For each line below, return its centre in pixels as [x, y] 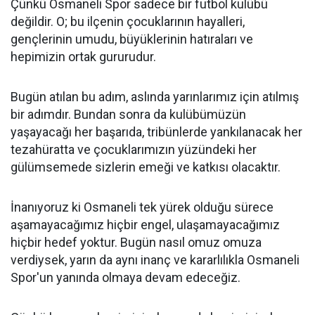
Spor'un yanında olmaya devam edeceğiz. [126, 277]
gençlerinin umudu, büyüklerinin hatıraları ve [132, 39]
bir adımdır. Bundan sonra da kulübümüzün [128, 114]
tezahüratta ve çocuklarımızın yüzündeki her [134, 149]
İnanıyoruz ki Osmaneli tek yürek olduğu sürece [142, 207]
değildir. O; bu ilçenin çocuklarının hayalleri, [128, 21]
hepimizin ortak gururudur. [83, 57]
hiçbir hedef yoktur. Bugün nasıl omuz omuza [136, 242]
